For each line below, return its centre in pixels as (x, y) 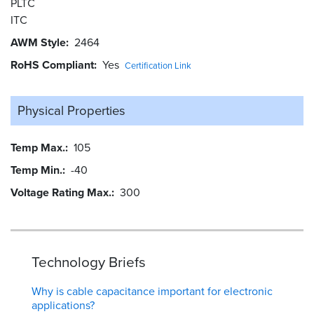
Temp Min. (36, 170)
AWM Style (38, 42)
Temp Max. (38, 147)
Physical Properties (71, 110)
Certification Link (158, 65)
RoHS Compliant (52, 64)
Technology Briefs (89, 262)
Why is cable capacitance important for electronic (152, 291)
